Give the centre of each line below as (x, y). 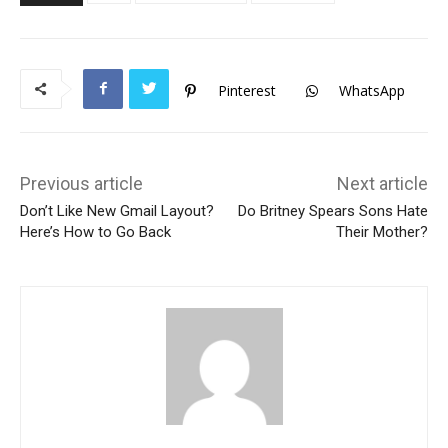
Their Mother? (381, 231)
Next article (382, 183)
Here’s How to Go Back (95, 231)
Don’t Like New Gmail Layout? (117, 210)
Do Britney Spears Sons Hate (332, 210)
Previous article (81, 183)
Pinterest (247, 90)
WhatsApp (372, 90)
